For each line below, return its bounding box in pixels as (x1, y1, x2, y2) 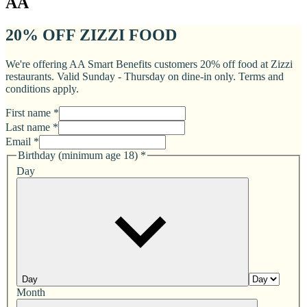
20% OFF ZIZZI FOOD (5, 25, 177, 44)
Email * (5, 135, 39, 147)
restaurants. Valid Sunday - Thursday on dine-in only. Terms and (5, 70, 284, 82)
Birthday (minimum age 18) (18, 149, 138, 161)
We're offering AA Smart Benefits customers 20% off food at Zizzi (5, 58, 293, 70)
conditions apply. (5, 82, 79, 95)
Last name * (5, 121, 58, 133)
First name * (5, 106, 59, 119)
